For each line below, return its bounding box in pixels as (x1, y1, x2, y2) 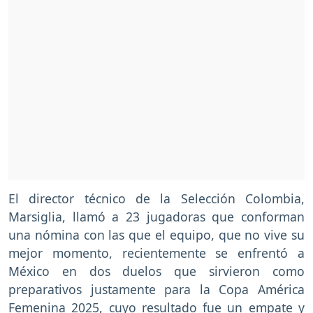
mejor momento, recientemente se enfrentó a (8, 244, 305, 261)
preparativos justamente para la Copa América (8, 280, 305, 298)
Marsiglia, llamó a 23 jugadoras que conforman (8, 208, 305, 225)
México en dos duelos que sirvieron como (8, 262, 305, 279)
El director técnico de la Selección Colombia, (8, 189, 305, 207)
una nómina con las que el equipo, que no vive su (8, 226, 305, 243)
